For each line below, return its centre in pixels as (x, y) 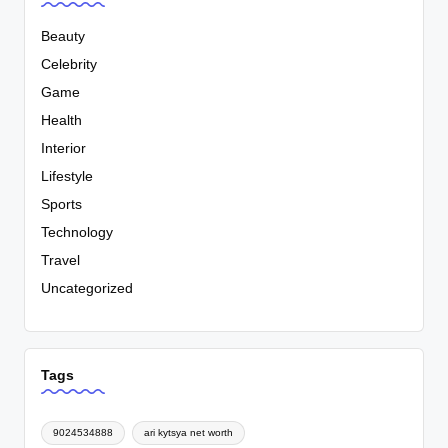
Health (61, 120)
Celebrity (69, 64)
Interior (63, 148)
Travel (60, 260)
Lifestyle (67, 176)
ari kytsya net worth (188, 432)
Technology (77, 232)
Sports (61, 204)
